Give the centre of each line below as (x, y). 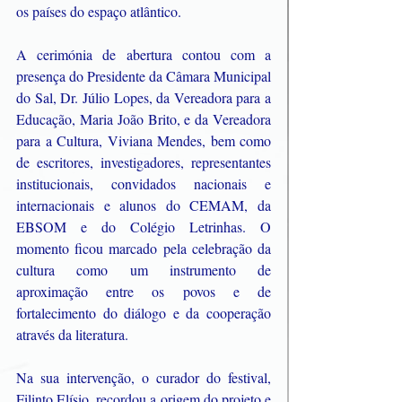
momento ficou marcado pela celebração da (144, 248)
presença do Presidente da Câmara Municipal (144, 75)
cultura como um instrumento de (144, 269)
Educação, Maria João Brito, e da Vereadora (144, 118)
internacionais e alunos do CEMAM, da (144, 205)
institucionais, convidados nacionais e (144, 183)
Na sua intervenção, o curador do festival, (144, 377)
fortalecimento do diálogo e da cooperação (144, 312)
